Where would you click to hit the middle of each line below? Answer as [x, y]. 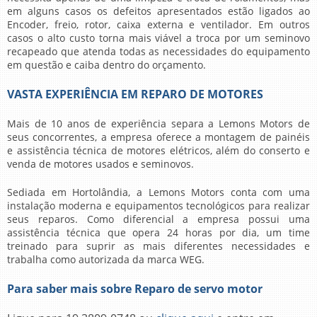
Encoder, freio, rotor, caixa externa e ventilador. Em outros [158, 24]
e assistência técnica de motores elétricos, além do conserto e [158, 150]
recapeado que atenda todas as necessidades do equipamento [158, 51]
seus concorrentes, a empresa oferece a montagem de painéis [158, 137]
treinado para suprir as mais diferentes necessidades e [158, 246]
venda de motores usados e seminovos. [100, 164]
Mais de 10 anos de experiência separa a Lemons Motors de [158, 123]
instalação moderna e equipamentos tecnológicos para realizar [158, 206]
